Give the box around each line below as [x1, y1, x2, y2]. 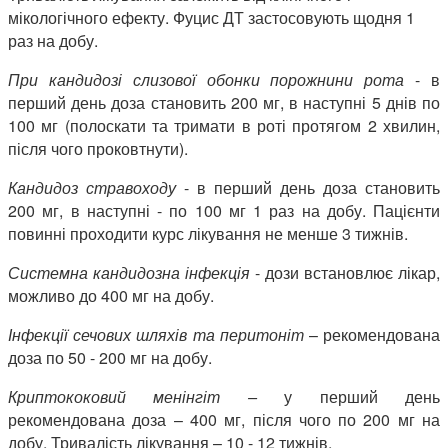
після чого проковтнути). [8, 136, 188, 160]
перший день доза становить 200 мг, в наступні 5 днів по [8, 90, 440, 114]
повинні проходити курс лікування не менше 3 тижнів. [8, 221, 408, 245]
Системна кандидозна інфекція [8, 260, 250, 284]
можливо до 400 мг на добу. [8, 283, 214, 307]
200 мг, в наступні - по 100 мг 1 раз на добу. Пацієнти [8, 198, 440, 222]
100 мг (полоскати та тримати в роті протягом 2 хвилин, [8, 113, 440, 137]
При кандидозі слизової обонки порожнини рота [8, 67, 405, 91]
